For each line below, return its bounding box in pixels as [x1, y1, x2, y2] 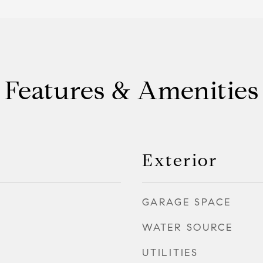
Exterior [142, 149, 218, 171]
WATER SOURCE [142, 221, 233, 234]
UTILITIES [142, 246, 198, 259]
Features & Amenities [4, 75, 259, 106]
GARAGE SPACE [142, 195, 231, 208]
